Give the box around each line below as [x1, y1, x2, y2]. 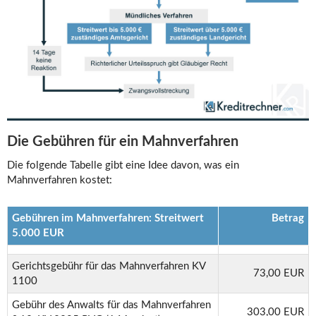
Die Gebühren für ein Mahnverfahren [7, 135, 238, 150]
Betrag [255, 213, 304, 224]
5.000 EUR [12, 228, 64, 239]
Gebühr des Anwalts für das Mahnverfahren [12, 300, 211, 311]
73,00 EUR [253, 268, 304, 279]
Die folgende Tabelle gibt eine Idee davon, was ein [7, 160, 239, 171]
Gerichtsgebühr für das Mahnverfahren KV [12, 261, 206, 272]
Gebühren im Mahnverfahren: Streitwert [12, 213, 204, 224]
